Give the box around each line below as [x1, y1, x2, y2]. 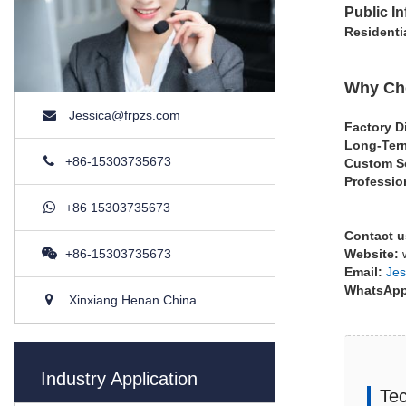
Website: [343, 246, 399, 261]
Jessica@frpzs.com [69, 107, 180, 122]
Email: [343, 264, 386, 279]
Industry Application [41, 368, 198, 389]
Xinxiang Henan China [65, 292, 197, 307]
